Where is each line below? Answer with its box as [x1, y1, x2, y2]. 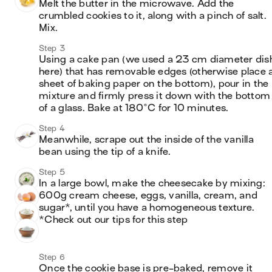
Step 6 [39, 253, 66, 262]
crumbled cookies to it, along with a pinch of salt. [39, 10, 267, 21]
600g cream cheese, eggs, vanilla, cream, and [39, 190, 257, 201]
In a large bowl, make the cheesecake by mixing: [39, 178, 265, 189]
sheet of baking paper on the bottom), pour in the [39, 78, 269, 89]
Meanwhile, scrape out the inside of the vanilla [39, 134, 254, 145]
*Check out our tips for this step [39, 214, 188, 225]
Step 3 [39, 44, 66, 53]
